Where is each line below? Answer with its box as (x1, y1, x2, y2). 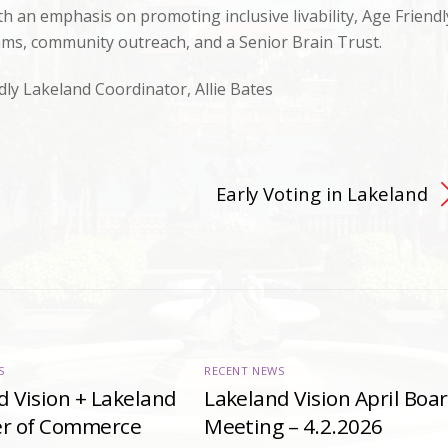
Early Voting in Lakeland (215, 180, 428, 206)
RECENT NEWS (204, 362, 286, 378)
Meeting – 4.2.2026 (204, 412, 383, 441)
